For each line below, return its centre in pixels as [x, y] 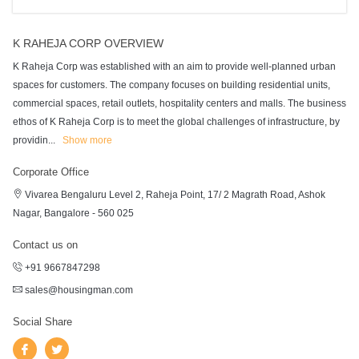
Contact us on [45, 244]
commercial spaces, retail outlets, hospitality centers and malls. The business [179, 103]
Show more [87, 140]
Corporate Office [50, 171]
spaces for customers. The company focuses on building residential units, [171, 85]
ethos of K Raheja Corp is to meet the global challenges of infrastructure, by [176, 121]
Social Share [42, 321]
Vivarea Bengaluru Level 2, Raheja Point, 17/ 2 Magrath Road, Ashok [173, 194]
